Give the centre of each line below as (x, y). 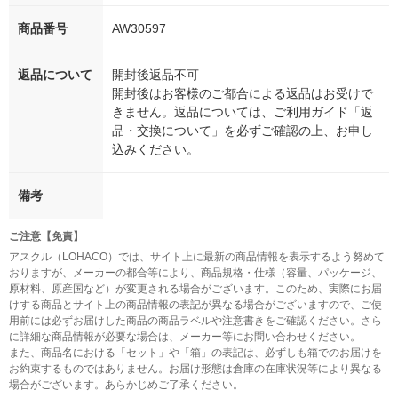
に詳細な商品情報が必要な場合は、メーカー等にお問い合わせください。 (185, 337)
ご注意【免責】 (46, 237)
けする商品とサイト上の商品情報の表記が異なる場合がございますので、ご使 (195, 305)
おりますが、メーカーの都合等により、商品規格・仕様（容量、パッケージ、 (195, 273)
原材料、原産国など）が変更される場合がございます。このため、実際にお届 (195, 289)
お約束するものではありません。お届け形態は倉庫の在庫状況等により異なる (195, 369)
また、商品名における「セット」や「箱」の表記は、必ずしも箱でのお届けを (195, 353)
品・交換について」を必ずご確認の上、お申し (243, 131)
